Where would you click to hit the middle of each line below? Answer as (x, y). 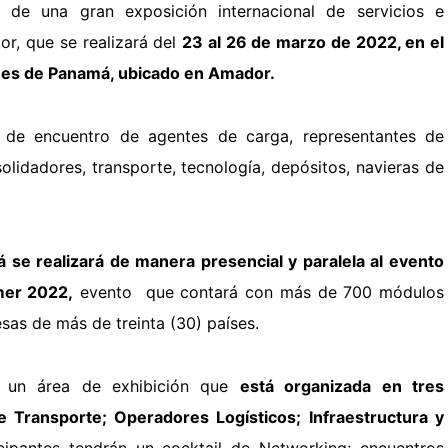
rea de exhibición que (143, 385)
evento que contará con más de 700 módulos (259, 291)
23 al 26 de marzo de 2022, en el (313, 41)
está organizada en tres (342, 385)
